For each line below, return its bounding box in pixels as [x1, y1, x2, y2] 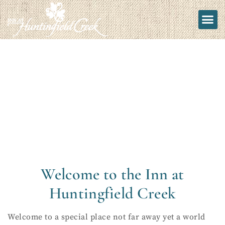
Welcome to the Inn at [41, 164, 184, 184]
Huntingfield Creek [49, 183, 176, 203]
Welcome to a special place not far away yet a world [8, 211, 205, 222]
